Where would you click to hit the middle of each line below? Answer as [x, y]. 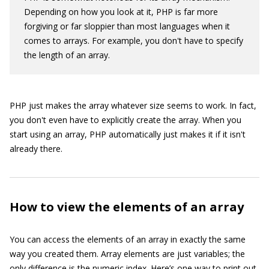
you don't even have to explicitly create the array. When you [125, 120]
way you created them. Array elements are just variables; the [127, 254]
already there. [36, 149]
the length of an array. [67, 55]
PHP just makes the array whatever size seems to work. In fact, [133, 105]
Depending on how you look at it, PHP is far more [121, 12]
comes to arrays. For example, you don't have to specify [134, 41]
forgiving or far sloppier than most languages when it [127, 26]
